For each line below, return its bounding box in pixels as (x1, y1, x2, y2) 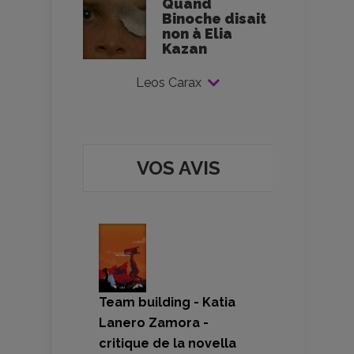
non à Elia (162, 24, 232, 42)
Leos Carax (136, 74, 201, 90)
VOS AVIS (136, 156, 220, 179)
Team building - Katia (99, 295, 235, 311)
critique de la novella (99, 336, 236, 352)
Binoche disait (162, 9, 266, 27)
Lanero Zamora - (99, 315, 209, 331)
